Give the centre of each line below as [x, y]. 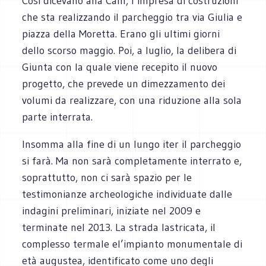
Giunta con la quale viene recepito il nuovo [120, 67]
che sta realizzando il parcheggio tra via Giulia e [132, 17]
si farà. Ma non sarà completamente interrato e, [132, 161]
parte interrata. [58, 117]
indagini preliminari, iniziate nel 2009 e [112, 210]
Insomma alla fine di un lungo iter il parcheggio [132, 144]
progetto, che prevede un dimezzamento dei [124, 83]
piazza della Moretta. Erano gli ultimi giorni [121, 34]
